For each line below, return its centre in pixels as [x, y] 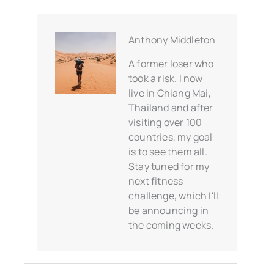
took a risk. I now [166, 79]
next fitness [156, 181]
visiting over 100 [165, 123]
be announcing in [169, 211]
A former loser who [171, 64]
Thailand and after [171, 108]
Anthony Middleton [172, 40]
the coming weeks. [171, 225]
